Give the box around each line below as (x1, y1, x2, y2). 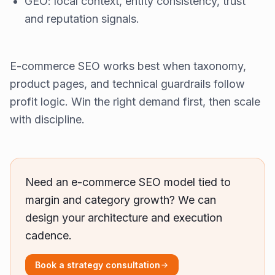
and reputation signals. (25, 12, 139, 25)
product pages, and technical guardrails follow (10, 77, 245, 90)
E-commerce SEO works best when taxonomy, (10, 59, 246, 72)
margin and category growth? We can (25, 193, 216, 206)
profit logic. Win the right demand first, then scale (10, 95, 260, 108)
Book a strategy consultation (35, 259, 160, 270)
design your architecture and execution (25, 211, 222, 224)
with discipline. (10, 112, 85, 126)
